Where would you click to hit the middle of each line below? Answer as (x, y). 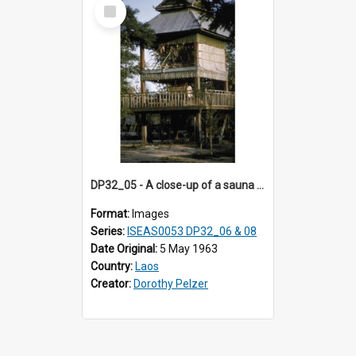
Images (151, 213)
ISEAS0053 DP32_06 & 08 (192, 231)
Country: (113, 266)
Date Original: (125, 248)
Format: (111, 213)
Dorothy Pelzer (171, 283)
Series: (109, 231)
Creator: (112, 283)
